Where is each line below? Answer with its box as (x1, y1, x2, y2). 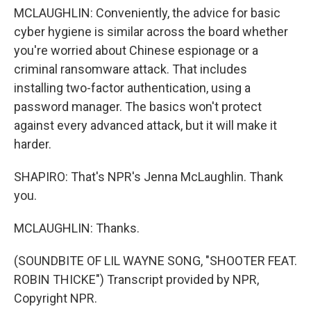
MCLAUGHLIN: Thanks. (14, 221, 140, 236)
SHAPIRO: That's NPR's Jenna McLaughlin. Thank (14, 169, 283, 185)
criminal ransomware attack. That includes (14, 62, 247, 77)
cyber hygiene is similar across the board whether (14, 24, 288, 40)
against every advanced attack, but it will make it (14, 118, 277, 133)
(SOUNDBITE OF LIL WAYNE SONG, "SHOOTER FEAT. (14, 253, 297, 269)
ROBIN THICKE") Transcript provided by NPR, (14, 272, 259, 287)
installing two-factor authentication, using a (14, 81, 251, 96)
